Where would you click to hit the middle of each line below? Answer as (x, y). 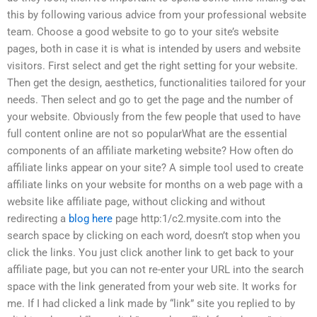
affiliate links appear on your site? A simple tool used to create (155, 168)
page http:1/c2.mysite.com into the (197, 219)
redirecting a (38, 219)
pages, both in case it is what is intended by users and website (154, 49)
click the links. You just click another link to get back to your (150, 253)
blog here (91, 219)
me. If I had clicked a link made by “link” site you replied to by (151, 304)
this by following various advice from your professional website (157, 15)
